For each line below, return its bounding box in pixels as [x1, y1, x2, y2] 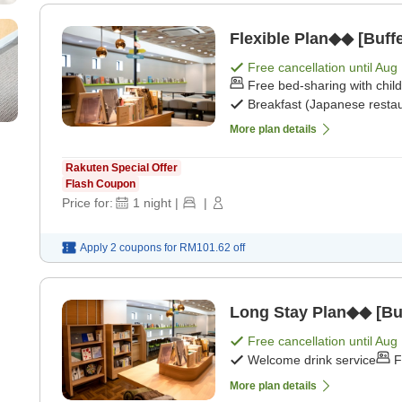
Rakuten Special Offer [66, 162, 178, 175]
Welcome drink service [248, 353, 376, 368]
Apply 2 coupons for [80, 241, 177, 255]
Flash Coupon [66, 178, 135, 191]
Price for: [62, 196, 113, 211]
